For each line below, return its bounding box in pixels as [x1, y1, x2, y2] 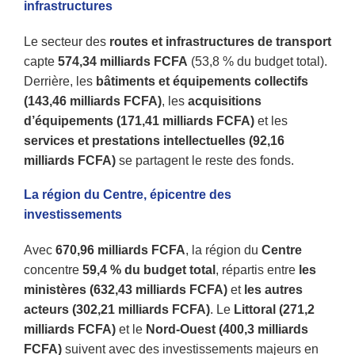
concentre [24, 262, 82, 277]
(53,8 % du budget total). [188, 54, 327, 68]
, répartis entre [216, 262, 299, 277]
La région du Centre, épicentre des [24, 187, 231, 201]
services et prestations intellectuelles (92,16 [24, 133, 284, 147]
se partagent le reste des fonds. [116, 153, 294, 167]
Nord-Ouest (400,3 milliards [146, 322, 308, 336]
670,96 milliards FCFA [55, 242, 185, 257]
